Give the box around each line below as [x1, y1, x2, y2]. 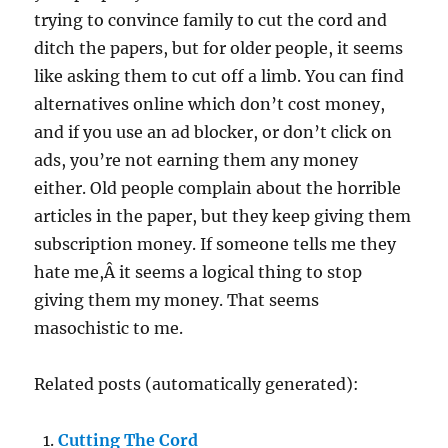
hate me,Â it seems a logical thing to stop [34, 261, 363, 282]
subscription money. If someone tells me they [34, 233, 397, 254]
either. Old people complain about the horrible [34, 177, 402, 198]
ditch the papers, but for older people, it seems [34, 37, 404, 58]
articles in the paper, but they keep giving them [34, 205, 412, 226]
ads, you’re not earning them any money [34, 149, 359, 170]
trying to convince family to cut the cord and [34, 9, 388, 30]
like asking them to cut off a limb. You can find [34, 65, 405, 86]
